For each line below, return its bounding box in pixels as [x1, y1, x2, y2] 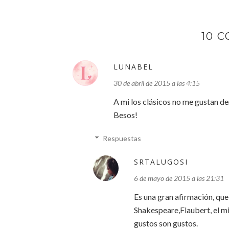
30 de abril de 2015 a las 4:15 [113, 79, 200, 88]
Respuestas [103, 134, 142, 143]
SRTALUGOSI [134, 157, 188, 167]
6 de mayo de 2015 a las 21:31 [134, 174, 224, 183]
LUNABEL [113, 62, 153, 72]
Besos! [113, 110, 138, 120]
